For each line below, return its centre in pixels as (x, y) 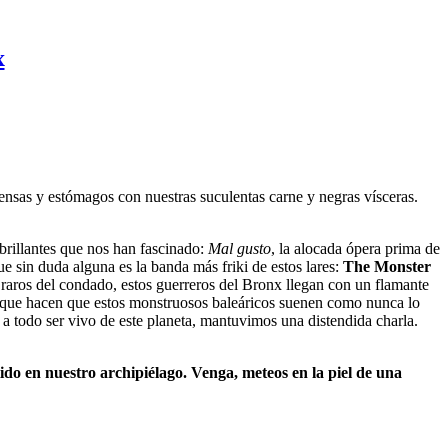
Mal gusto (239, 248)
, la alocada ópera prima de (355, 248)
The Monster (387, 266)
